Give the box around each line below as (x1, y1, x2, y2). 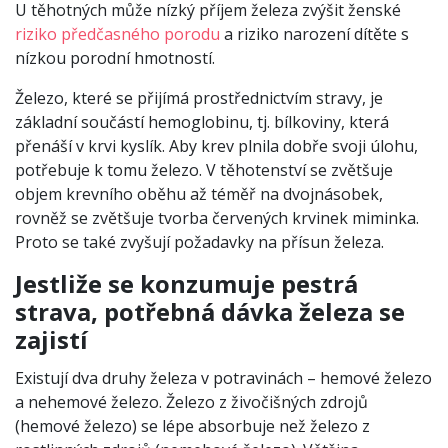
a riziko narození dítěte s (220, 22, 409, 45)
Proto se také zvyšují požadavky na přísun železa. (15, 230, 384, 253)
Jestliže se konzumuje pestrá (15, 266, 358, 300)
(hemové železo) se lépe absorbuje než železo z (15, 414, 370, 437)
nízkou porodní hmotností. (15, 46, 215, 69)
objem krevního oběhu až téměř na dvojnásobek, (15, 182, 383, 205)
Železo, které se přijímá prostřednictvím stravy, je (15, 86, 383, 109)
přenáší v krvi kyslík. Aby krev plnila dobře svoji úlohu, (15, 134, 418, 157)
